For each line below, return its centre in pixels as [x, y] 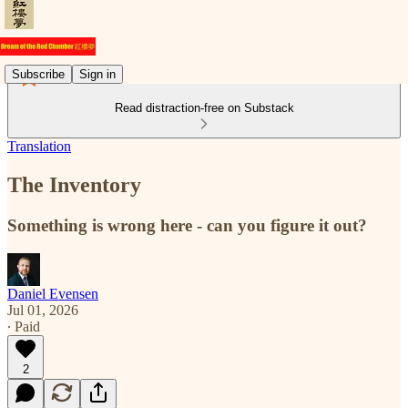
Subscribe [38, 74]
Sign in [97, 74]
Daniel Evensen [53, 293]
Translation [39, 146]
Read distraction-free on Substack [204, 108]
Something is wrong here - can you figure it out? [187, 225]
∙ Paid [24, 326]
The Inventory [74, 184]
